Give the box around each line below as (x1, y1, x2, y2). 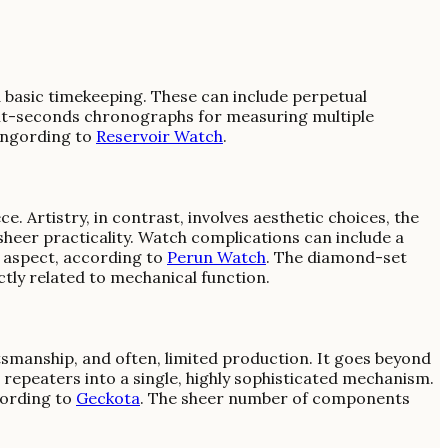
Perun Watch (167, 247, 266, 268)
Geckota (76, 388, 140, 409)
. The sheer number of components (140, 388, 410, 409)
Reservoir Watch (96, 125, 223, 146)
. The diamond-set (266, 247, 407, 268)
